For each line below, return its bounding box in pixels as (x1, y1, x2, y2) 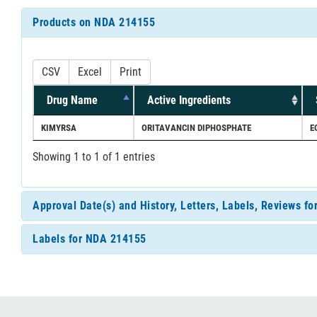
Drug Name (47, 93, 98, 107)
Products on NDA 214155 (33, 15, 155, 29)
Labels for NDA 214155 (33, 231, 146, 246)
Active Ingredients (147, 93, 231, 107)
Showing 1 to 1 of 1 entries (33, 149, 155, 163)
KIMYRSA (41, 122, 76, 133)
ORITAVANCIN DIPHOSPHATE (142, 122, 251, 133)
